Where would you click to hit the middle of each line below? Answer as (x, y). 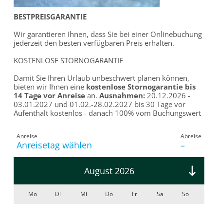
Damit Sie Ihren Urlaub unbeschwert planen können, (102, 78)
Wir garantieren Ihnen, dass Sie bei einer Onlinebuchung (108, 34)
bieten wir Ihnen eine (50, 86)
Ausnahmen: (122, 95)
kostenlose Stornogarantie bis (141, 86)
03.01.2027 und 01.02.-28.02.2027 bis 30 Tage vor (100, 104)
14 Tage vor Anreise (50, 95)
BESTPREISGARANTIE (50, 16)
